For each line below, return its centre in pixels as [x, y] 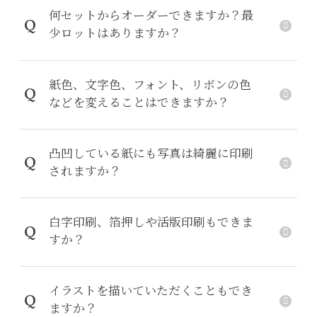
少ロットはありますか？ [115, 34]
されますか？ [85, 172]
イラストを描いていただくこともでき [150, 292]
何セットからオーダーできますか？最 [151, 17]
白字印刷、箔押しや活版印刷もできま [151, 223]
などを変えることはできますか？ [139, 103]
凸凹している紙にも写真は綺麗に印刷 [151, 154]
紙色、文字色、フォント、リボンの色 [150, 85]
